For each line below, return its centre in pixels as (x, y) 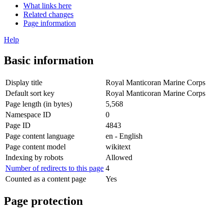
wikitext (118, 146)
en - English (124, 136)
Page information (50, 23)
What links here (47, 5)
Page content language (40, 136)
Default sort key (30, 93)
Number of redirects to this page (54, 168)
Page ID (18, 125)
